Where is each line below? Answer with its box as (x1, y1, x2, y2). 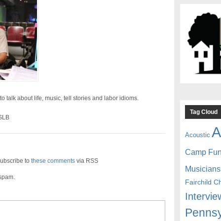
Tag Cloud (190, 108, 218, 115)
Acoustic (185, 131, 211, 139)
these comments (31, 157, 75, 165)
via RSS (74, 157, 98, 165)
